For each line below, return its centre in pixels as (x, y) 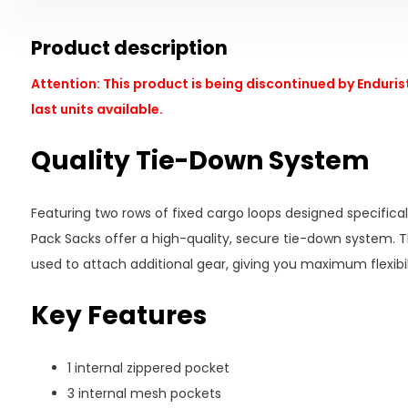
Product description (129, 48)
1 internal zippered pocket (148, 368)
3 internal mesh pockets (144, 393)
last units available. (97, 109)
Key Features (118, 316)
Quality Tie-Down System (200, 161)
